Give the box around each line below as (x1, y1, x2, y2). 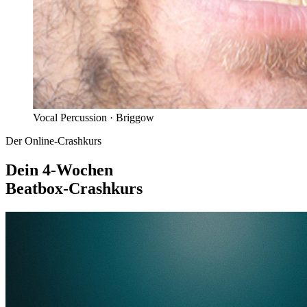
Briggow (116, 112, 154, 124)
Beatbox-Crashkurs (5, 179, 143, 197)
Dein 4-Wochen (5, 160, 113, 179)
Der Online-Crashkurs (5, 135, 101, 147)
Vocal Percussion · (33, 112, 116, 124)
